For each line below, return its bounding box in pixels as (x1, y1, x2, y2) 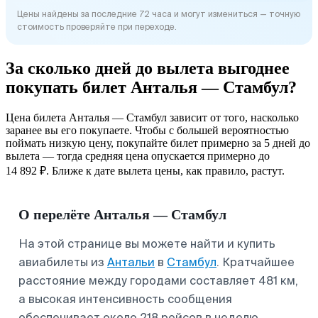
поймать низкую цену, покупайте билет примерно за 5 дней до (6, 136, 310, 149)
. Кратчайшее (216, 254, 295, 270)
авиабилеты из (18, 254, 107, 270)
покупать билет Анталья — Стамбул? (6, 77, 297, 97)
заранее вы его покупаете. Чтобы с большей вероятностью (6, 124, 289, 136)
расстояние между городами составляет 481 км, (18, 273, 298, 288)
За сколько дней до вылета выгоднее (6, 58, 290, 77)
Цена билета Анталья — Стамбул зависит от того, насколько (6, 111, 299, 124)
